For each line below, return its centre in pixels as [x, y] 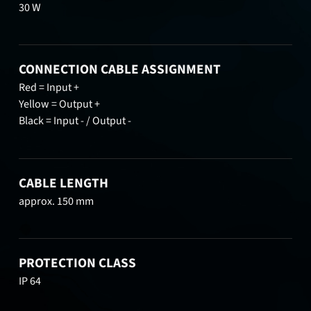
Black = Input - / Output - [75, 121]
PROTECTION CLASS [78, 263]
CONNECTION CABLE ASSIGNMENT [120, 70]
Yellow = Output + [60, 104]
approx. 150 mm [57, 201]
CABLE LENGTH [64, 183]
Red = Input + [49, 88]
